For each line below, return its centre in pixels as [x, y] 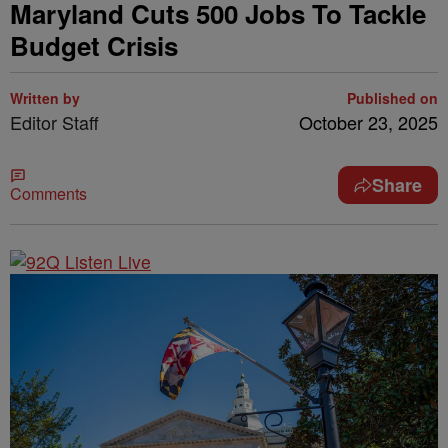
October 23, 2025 [368, 122]
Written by [45, 98]
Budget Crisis [94, 45]
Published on [392, 98]
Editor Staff [54, 122]
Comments [48, 193]
